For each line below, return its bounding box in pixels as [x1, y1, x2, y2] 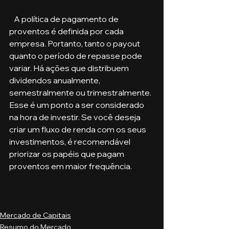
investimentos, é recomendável [9, 136, 132, 147]
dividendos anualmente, [9, 75, 102, 86]
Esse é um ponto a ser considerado [9, 100, 146, 110]
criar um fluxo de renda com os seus [9, 124, 148, 135]
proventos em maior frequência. [9, 161, 132, 172]
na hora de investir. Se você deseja [9, 112, 142, 123]
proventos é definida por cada [9, 26, 125, 37]
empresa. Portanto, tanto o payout [9, 38, 142, 49]
